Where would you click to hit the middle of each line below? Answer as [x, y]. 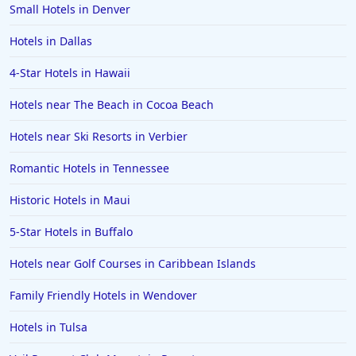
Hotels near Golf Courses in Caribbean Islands [133, 264]
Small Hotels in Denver [70, 10]
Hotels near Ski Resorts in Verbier [99, 137]
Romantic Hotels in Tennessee [89, 168]
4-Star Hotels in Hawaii [70, 73]
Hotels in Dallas [51, 41]
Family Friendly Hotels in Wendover [103, 296]
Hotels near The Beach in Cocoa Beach [112, 105]
